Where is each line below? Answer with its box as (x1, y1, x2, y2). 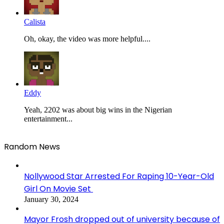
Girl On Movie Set (24, 182, 93, 194)
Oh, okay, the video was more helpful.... (24, 34, 150, 43)
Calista (24, 17, 45, 26)
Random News (4, 140, 60, 152)
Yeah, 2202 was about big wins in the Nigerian (24, 105, 172, 114)
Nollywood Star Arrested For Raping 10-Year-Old (24, 170, 214, 182)
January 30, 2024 (24, 194, 78, 203)
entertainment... (24, 114, 72, 123)
